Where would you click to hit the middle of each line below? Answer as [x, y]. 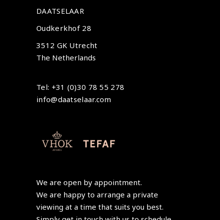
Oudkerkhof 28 [64, 28]
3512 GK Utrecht [67, 45]
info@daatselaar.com [74, 99]
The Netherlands [66, 58]
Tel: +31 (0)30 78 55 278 [81, 87]
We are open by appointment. [89, 182]
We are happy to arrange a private [97, 195]
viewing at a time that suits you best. [100, 207]
